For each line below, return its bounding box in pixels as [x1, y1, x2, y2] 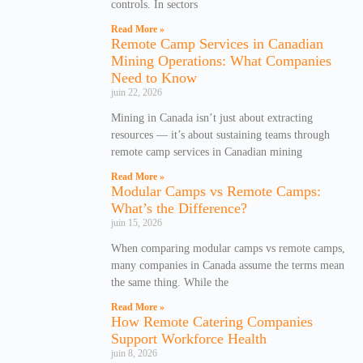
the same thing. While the [111, 275, 228, 288]
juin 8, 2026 [111, 347, 157, 359]
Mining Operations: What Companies [111, 52, 331, 69]
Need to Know [111, 69, 197, 86]
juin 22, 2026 [111, 86, 162, 98]
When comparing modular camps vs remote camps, [111, 241, 345, 254]
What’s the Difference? [111, 199, 247, 216]
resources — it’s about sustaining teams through [111, 128, 330, 141]
